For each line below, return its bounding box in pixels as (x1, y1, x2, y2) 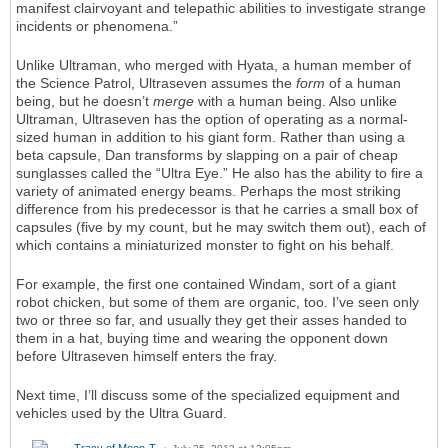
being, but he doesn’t (16, 93, 153, 110)
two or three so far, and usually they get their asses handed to (16, 312, 407, 329)
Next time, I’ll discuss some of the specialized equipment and (16, 387, 400, 404)
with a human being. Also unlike (194, 93, 397, 110)
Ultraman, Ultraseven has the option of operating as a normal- (16, 111, 408, 128)
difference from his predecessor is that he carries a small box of (16, 201, 418, 218)
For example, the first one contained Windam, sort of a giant (16, 276, 396, 293)
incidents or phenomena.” (16, 18, 178, 35)
